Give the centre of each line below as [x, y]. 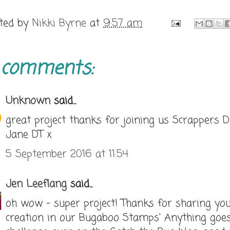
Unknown [28, 101]
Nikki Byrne [59, 24]
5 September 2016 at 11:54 [67, 154]
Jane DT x [29, 135]
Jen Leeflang [36, 184]
